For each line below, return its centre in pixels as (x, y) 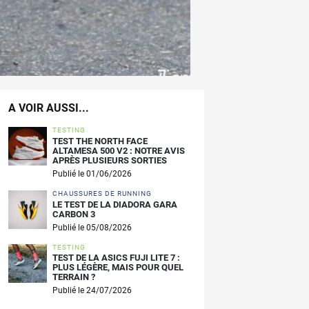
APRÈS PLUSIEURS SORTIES (110, 160)
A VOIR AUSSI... (49, 108)
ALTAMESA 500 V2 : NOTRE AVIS (119, 150)
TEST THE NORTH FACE (100, 141)
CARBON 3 (74, 214)
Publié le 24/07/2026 (92, 291)
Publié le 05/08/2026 (92, 227)
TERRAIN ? (74, 277)
